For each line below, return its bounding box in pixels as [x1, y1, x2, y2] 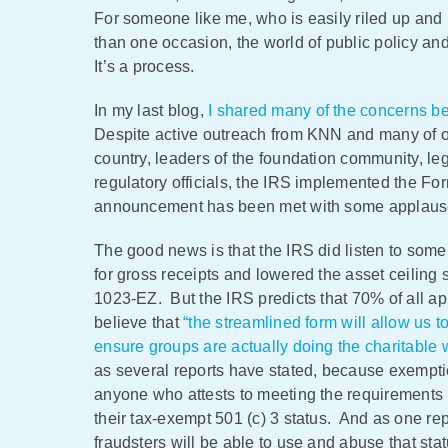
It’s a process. [94, 57, 195, 75]
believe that [94, 313, 184, 331]
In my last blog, [94, 101, 209, 119]
